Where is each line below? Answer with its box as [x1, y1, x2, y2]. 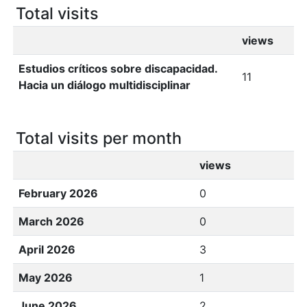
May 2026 [19, 271, 73, 284]
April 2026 [19, 243, 75, 256]
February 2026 [19, 186, 98, 200]
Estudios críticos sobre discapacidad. [19, 62, 218, 75]
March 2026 [19, 214, 84, 228]
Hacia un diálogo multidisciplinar [19, 78, 191, 92]
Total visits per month [16, 128, 182, 148]
